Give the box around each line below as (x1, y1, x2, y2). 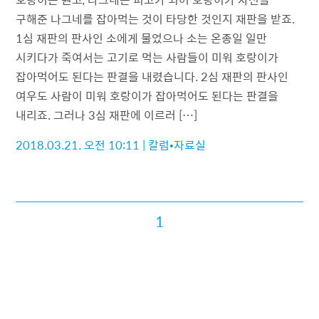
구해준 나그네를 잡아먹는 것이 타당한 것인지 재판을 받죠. (16, 10, 296, 28)
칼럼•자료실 (148, 136, 206, 155)
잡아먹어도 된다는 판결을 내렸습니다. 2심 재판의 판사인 (16, 68, 289, 86)
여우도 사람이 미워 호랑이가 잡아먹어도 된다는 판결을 (16, 87, 279, 105)
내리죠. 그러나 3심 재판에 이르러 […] (16, 106, 198, 125)
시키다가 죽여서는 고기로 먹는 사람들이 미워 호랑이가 (16, 48, 279, 67)
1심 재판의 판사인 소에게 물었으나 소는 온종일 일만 (16, 29, 268, 48)
